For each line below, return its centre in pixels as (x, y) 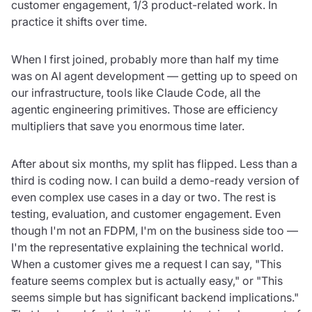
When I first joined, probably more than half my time (145, 59)
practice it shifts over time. (79, 21)
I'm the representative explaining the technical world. (147, 247)
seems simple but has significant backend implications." (155, 297)
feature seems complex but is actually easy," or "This (147, 280)
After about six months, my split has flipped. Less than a (154, 163)
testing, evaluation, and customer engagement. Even (146, 213)
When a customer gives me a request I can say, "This (146, 264)
